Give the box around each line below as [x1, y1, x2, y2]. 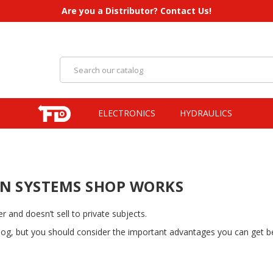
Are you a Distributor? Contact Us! [62, 5, 211, 16]
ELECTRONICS [98, 107, 156, 119]
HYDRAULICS [180, 107, 233, 119]
